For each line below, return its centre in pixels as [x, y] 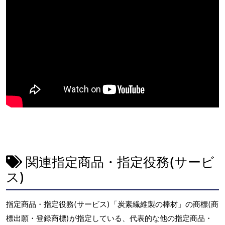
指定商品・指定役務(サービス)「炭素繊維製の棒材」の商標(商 [112, 204]
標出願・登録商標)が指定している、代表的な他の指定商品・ [109, 218]
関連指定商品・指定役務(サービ [118, 162]
